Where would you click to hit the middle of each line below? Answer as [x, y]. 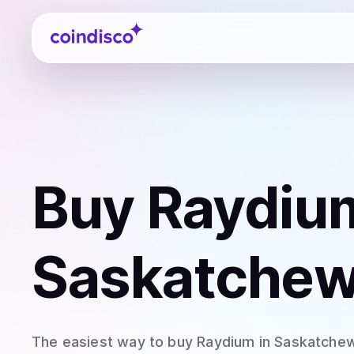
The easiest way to [100, 342]
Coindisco [79, 26]
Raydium [226, 342]
